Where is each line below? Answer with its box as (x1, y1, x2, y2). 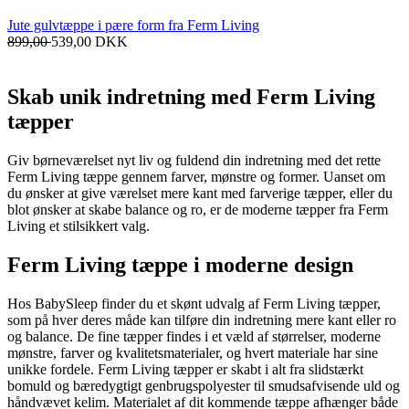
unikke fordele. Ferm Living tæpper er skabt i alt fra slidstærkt (7, 361, 363, 377)
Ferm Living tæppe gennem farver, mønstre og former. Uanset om (7, 168, 385, 184)
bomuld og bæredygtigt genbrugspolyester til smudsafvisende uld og (7, 377, 400, 393)
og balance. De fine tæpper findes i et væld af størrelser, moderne (7, 328, 381, 344)
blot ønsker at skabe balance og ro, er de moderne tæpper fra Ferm (7, 201, 388, 217)
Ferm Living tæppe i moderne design (7, 252, 353, 277)
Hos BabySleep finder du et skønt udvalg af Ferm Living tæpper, (7, 295, 381, 311)
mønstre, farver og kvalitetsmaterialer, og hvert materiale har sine (7, 344, 378, 361)
